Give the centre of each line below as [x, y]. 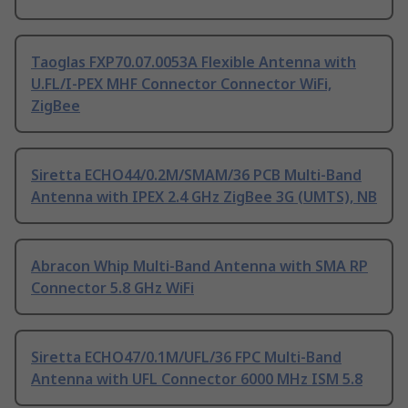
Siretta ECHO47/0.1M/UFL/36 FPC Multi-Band [186, 357]
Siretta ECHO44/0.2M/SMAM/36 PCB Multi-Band [196, 175]
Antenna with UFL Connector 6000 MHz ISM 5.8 [197, 379]
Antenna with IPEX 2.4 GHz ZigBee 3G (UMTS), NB [204, 197]
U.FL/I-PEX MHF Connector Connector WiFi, [181, 84]
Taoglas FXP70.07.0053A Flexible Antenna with [194, 62]
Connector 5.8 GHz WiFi [112, 288]
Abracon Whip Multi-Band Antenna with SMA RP [199, 266]
